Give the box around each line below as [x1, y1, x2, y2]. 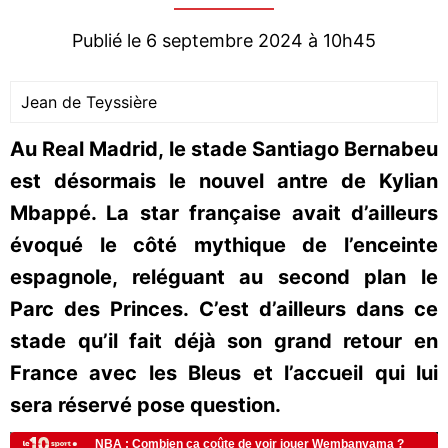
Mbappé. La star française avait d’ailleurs [10, 201, 438, 225]
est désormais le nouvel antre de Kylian [10, 169, 438, 193]
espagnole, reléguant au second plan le [10, 265, 438, 289]
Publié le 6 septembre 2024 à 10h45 [72, 30, 376, 51]
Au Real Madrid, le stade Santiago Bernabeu [10, 137, 438, 161]
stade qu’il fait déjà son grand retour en [10, 329, 438, 353]
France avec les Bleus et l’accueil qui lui [10, 361, 438, 385]
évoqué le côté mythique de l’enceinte [10, 233, 438, 257]
